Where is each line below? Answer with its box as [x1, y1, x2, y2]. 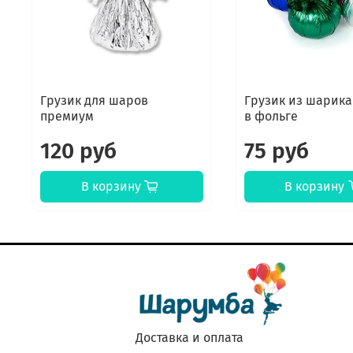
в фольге [243, 108, 298, 124]
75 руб [243, 137, 309, 164]
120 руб [40, 137, 117, 164]
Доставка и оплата [136, 329, 243, 345]
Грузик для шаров [40, 92, 149, 108]
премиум [40, 108, 95, 124]
